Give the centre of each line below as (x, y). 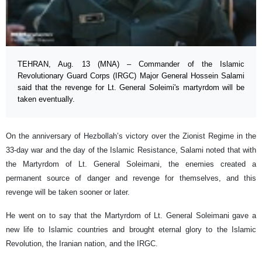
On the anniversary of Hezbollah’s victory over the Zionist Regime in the (131, 136)
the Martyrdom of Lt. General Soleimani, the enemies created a (131, 164)
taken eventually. (46, 99)
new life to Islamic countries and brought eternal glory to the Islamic (131, 230)
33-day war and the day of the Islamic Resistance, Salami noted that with (131, 150)
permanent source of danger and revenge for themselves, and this (131, 178)
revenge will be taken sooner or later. (68, 192)
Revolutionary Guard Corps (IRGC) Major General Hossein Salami (131, 76)
